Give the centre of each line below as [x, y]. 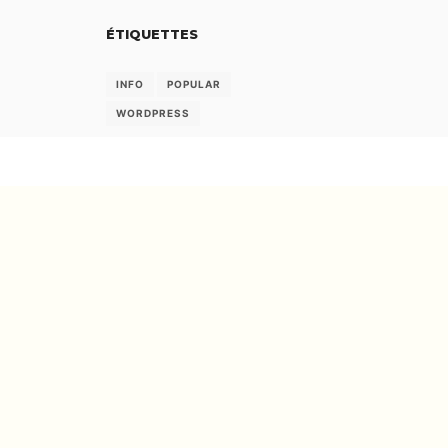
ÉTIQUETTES [152, 34]
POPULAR [194, 84]
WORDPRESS [153, 113]
